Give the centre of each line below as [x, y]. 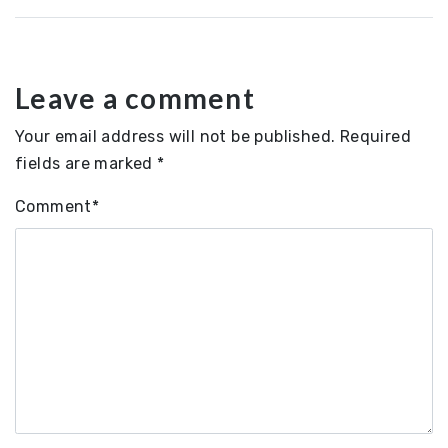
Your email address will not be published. [175, 136]
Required [375, 136]
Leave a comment [135, 98]
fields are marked [86, 163]
